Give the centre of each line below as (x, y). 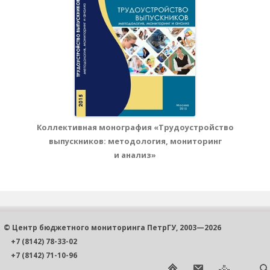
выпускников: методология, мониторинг (135, 141)
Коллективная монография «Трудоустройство (135, 127)
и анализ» (135, 155)
